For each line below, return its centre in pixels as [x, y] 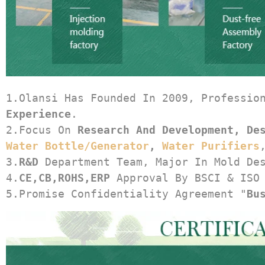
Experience [38, 114]
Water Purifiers [211, 146]
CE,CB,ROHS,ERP [64, 177]
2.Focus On [42, 130]
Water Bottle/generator [77, 146]
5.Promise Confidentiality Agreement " [126, 193]
